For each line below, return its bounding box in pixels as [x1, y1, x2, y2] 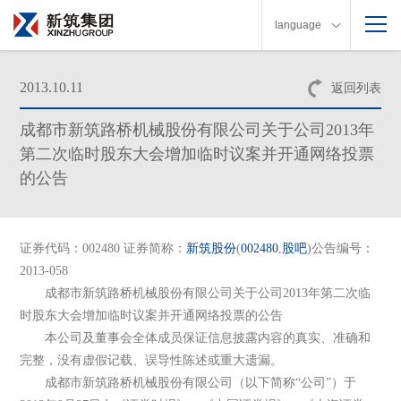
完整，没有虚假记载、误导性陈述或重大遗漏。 [20, 354, 284, 368]
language [275, 19, 321, 31]
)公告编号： [307, 242, 375, 256]
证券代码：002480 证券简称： [20, 242, 187, 256]
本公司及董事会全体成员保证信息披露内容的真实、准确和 [20, 331, 371, 346]
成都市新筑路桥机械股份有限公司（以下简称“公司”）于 [20, 376, 357, 390]
